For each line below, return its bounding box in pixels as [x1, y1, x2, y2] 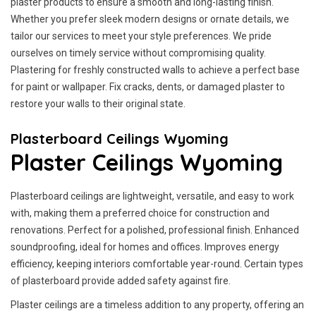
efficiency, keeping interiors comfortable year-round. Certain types [11, 258, 303, 269]
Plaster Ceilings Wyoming [11, 148, 283, 176]
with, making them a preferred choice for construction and [11, 207, 269, 219]
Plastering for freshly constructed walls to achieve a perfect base [11, 64, 300, 75]
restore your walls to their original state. [11, 98, 186, 109]
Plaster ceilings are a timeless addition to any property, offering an [11, 299, 304, 310]
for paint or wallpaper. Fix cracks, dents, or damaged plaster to [11, 81, 285, 92]
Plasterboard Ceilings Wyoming [11, 130, 229, 147]
